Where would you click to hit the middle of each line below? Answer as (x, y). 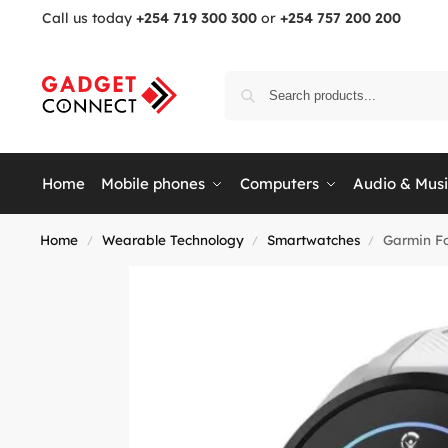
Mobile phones (153, 183)
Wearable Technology (172, 239)
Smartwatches (313, 239)
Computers (279, 183)
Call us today (88, 18)
